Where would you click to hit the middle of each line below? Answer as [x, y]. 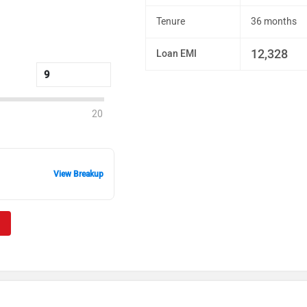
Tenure [171, 22]
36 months [274, 22]
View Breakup [79, 174]
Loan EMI [177, 54]
